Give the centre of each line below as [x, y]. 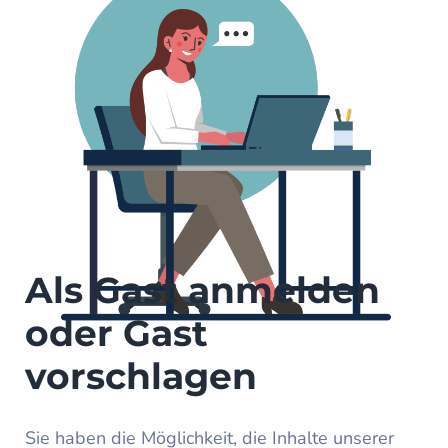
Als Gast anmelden [202, 290]
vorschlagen [141, 376]
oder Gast [116, 333]
